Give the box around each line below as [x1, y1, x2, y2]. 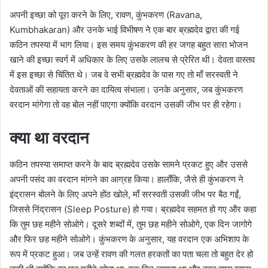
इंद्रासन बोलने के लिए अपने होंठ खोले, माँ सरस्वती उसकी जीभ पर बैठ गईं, [10, 188, 241, 200]
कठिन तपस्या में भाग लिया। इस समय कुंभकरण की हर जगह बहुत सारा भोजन [10, 38, 248, 50]
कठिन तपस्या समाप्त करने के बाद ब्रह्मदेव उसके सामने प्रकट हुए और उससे [10, 159, 248, 170]
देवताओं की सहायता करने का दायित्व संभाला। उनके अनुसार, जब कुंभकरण [10, 83, 243, 95]
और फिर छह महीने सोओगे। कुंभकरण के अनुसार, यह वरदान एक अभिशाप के [10, 233, 249, 245]
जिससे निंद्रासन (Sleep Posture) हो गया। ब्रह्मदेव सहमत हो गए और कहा [10, 203, 256, 215]
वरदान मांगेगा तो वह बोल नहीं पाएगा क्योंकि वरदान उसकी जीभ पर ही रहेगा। [10, 98, 242, 110]
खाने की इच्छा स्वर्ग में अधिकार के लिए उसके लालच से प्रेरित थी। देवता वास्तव [10, 53, 255, 65]
